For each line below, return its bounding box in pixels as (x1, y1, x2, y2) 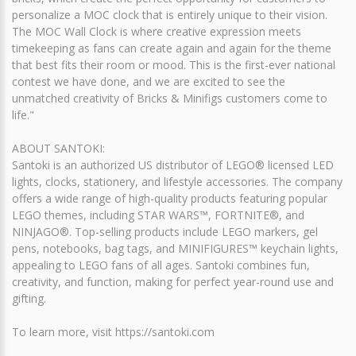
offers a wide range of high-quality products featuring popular (12, 191, 327, 206)
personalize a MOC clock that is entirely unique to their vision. (12, 7, 327, 22)
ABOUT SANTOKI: (12, 141, 105, 156)
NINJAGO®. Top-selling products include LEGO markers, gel (12, 224, 318, 239)
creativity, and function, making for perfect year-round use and (12, 274, 334, 289)
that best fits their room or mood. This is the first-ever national (12, 57, 335, 72)
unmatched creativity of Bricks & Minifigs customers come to (12, 91, 327, 106)
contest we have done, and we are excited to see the (12, 74, 285, 89)
